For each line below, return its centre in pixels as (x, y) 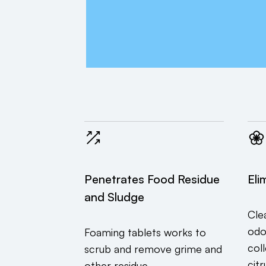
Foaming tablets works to (145, 232)
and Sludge (114, 197)
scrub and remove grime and (153, 248)
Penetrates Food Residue (152, 179)
